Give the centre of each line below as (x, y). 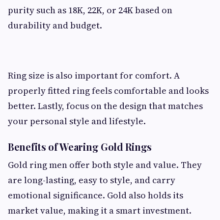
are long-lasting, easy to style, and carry (92, 180)
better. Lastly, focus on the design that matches (105, 106)
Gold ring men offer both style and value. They (105, 165)
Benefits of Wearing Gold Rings (80, 147)
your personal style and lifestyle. (77, 121)
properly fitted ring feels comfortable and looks (108, 91)
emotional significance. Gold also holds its (96, 195)
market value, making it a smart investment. (100, 210)
